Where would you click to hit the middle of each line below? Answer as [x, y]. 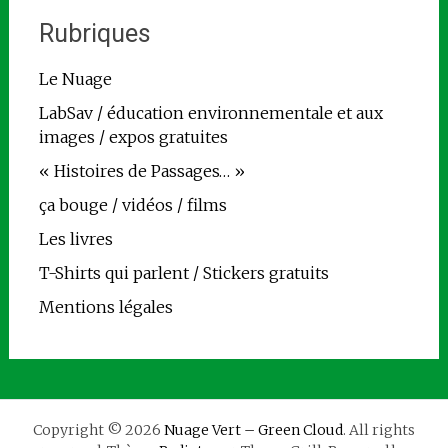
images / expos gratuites [133, 136]
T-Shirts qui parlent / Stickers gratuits [183, 272]
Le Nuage [75, 78]
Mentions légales [105, 306]
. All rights [379, 429]
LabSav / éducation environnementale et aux [210, 112]
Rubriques [94, 33]
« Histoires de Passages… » [141, 170]
